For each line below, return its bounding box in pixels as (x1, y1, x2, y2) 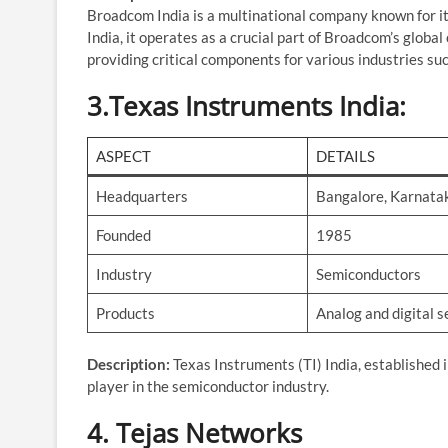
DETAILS (315, 146, 375, 165)
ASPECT (95, 146, 151, 165)
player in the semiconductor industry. (87, 376, 329, 395)
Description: (87, 354, 170, 373)
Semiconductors (316, 264, 421, 283)
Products (96, 303, 155, 322)
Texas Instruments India (109, 87, 399, 124)
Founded (96, 225, 151, 244)
